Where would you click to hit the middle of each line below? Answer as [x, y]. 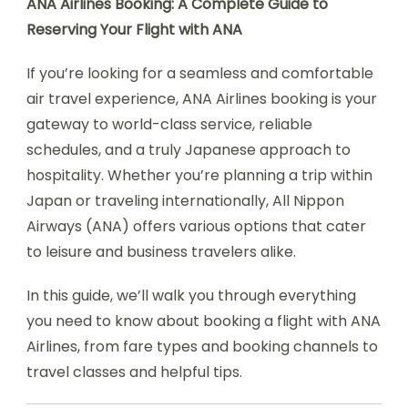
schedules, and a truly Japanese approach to [189, 150]
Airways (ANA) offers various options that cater [196, 226]
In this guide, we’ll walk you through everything [191, 296]
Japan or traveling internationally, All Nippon [185, 201]
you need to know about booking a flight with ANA [204, 321]
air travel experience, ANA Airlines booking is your [202, 99]
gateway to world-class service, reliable [169, 124]
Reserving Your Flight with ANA [134, 30]
